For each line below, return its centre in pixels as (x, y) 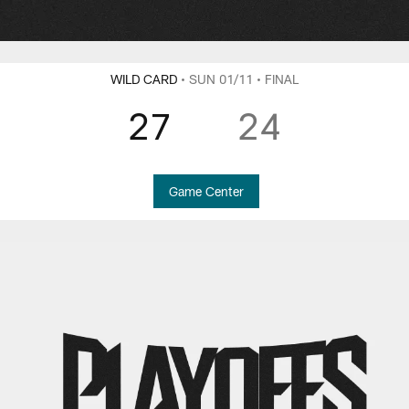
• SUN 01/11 (217, 79)
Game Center (206, 191)
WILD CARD (144, 79)
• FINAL (278, 79)
